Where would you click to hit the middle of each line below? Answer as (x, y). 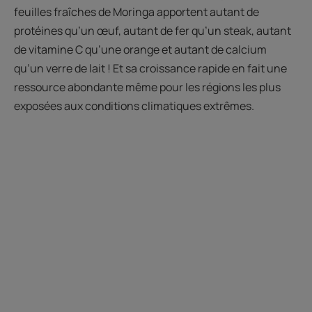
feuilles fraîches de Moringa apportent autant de (136, 12)
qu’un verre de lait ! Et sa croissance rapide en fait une (150, 69)
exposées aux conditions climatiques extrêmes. (134, 106)
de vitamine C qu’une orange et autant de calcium (140, 50)
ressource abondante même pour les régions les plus (147, 87)
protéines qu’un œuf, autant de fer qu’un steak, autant (153, 31)
